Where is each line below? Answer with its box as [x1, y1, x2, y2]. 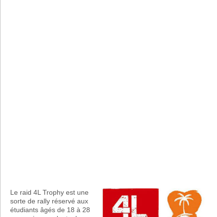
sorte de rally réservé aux [10, 197, 88, 205]
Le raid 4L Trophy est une [10, 188, 89, 196]
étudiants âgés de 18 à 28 [10, 205, 90, 214]
